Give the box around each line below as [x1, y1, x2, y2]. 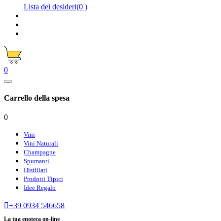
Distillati [24, 166, 47, 174]
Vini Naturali [24, 140, 58, 147]
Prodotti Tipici [24, 175, 63, 183]
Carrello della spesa [4, 94, 70, 103]
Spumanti [24, 157, 49, 165]
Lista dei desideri [24, 2, 76, 11]
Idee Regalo [24, 184, 56, 192]
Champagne [24, 148, 56, 156]
